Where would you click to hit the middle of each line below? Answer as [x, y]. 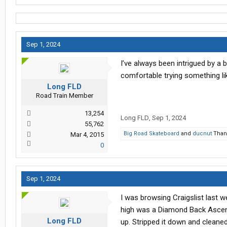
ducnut [202, 134]
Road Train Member [64, 96]
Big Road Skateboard [152, 134]
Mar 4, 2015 [87, 135]
